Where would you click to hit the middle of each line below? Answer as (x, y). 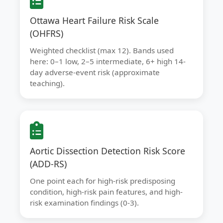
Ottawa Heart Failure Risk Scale (94, 20)
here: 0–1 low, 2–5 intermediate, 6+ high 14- (108, 61)
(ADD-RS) (48, 164)
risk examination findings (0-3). (84, 203)
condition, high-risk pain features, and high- (106, 192)
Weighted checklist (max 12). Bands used (102, 50)
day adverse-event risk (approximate (95, 72)
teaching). (47, 83)
